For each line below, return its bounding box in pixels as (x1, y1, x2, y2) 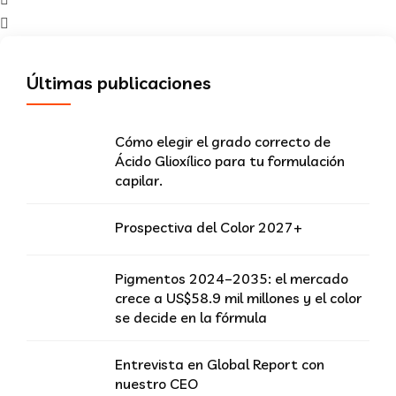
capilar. (115, 171, 163, 189)
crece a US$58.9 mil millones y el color (115, 288, 362, 307)
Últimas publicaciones (27, 71, 211, 94)
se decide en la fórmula (115, 308, 267, 326)
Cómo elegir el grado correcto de (115, 132, 331, 150)
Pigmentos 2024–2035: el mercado (115, 269, 348, 287)
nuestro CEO (115, 374, 198, 392)
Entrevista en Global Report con (115, 354, 324, 373)
